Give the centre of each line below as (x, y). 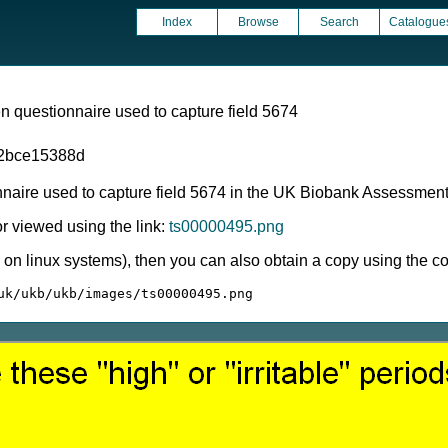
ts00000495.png (226, 226)
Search (339, 22)
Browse (258, 22)
